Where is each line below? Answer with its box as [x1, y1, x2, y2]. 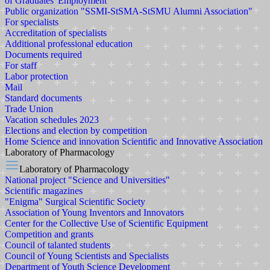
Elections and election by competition [5, 125, 147, 136]
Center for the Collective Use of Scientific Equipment [5, 218, 208, 228]
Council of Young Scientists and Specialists [5, 251, 169, 261]
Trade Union [5, 104, 53, 114]
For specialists [5, 17, 58, 27]
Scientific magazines [5, 186, 83, 196]
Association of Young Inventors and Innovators [5, 207, 184, 218]
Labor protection [5, 71, 68, 81]
